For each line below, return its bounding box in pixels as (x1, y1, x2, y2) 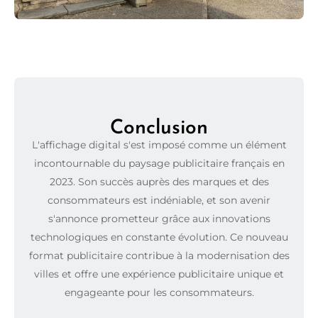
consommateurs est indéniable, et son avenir (48, 193, 270, 207)
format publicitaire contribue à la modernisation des (28, 248, 290, 262)
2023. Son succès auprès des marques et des (49, 175, 269, 188)
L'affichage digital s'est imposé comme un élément (31, 138, 287, 151)
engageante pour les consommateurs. (64, 285, 254, 299)
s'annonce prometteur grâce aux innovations (48, 212, 270, 225)
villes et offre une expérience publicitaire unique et (34, 267, 284, 280)
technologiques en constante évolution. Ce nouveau (30, 230, 288, 243)
